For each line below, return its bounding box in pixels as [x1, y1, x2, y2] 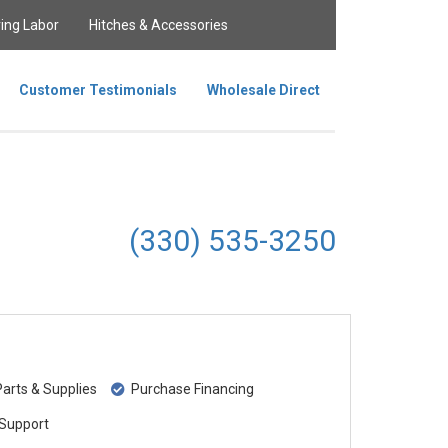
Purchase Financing [125, 381, 255, 397]
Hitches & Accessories [89, 17, 228, 33]
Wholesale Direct [207, 82, 320, 98]
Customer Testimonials [19, 82, 177, 98]
